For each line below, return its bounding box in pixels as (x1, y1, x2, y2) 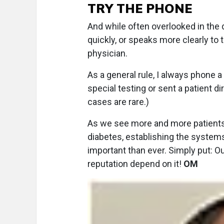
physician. (87, 48, 127, 59)
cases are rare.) (87, 96, 149, 107)
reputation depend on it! (87, 158, 183, 169)
